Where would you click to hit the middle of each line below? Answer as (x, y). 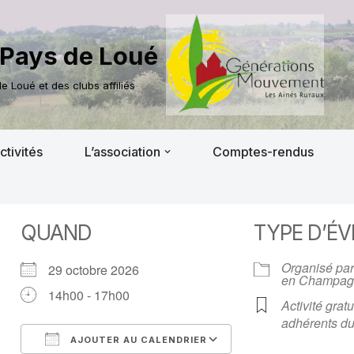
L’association (122, 151)
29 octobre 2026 (100, 270)
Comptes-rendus (263, 151)
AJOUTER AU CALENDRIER (137, 340)
